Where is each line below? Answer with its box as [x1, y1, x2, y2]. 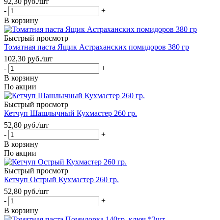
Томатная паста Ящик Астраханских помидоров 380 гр [4, 42, 189, 51]
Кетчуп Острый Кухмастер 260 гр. [4, 175, 119, 184]
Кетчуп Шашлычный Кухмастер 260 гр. [4, 109, 137, 117]
